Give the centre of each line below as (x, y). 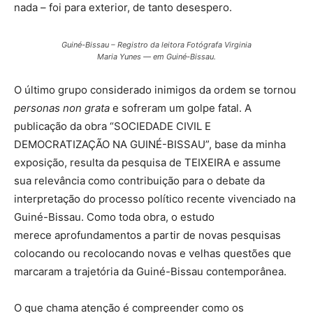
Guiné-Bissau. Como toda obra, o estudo (114, 217)
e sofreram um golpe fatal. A (181, 108)
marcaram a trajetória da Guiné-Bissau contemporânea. (150, 272)
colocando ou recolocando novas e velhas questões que (153, 254)
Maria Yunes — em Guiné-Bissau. (156, 57)
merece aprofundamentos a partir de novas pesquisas (147, 235)
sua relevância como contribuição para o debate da (139, 181)
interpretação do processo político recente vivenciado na (155, 199)
